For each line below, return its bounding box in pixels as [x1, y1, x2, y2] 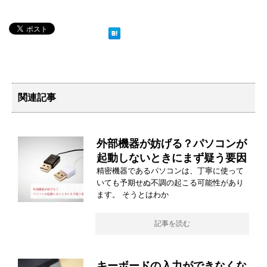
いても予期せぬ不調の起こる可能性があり [97, 178, 244, 188]
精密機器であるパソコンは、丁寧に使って [97, 166, 244, 176]
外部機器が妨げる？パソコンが [97, 138, 247, 150]
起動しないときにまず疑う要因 [97, 152, 247, 164]
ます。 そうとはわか [97, 190, 169, 200]
